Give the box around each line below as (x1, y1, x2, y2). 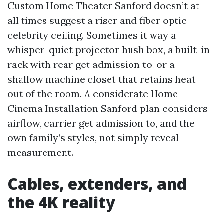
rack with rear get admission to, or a (7, 58, 175, 70)
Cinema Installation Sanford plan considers (7, 102, 208, 114)
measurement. (7, 146, 73, 158)
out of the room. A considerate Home (7, 88, 178, 100)
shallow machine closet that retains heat (7, 73, 196, 85)
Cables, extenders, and (7, 173, 187, 194)
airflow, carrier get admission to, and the (7, 117, 195, 129)
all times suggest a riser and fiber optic (7, 14, 187, 26)
